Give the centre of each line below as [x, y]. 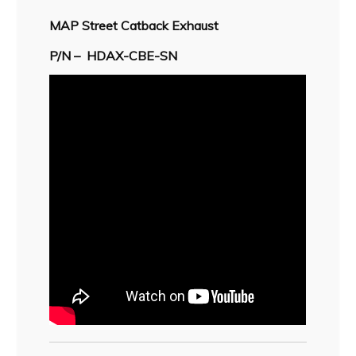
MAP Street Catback [109, 26]
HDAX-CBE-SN [132, 56]
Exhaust [194, 26]
